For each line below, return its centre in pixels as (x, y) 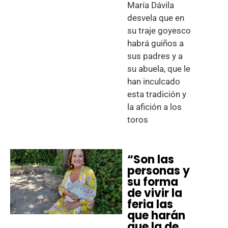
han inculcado (154, 81)
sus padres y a (155, 56)
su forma (153, 182)
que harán (156, 216)
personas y (159, 171)
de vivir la (155, 193)
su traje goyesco (159, 31)
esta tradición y (157, 94)
